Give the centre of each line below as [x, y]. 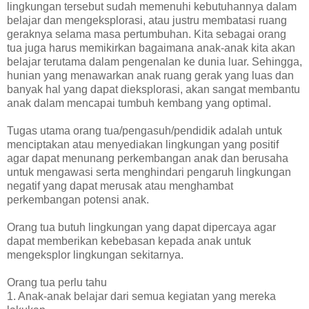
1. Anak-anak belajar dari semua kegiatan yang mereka [141, 297]
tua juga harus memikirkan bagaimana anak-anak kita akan [151, 48]
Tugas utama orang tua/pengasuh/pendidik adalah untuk [144, 131]
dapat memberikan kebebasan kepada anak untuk [129, 241]
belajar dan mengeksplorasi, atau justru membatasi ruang [147, 21]
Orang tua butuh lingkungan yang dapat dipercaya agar [141, 228]
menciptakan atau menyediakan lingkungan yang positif [143, 145]
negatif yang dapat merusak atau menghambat [120, 186]
